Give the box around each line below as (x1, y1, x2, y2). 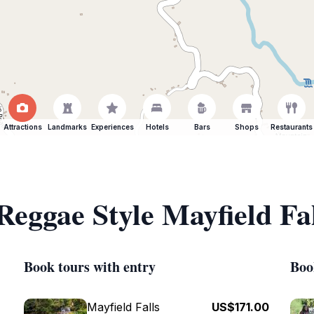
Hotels (145, 123, 169, 131)
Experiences (90, 123, 134, 131)
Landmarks (48, 123, 87, 131)
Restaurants (271, 123, 313, 131)
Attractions (3, 123, 42, 131)
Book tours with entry (24, 257, 156, 277)
